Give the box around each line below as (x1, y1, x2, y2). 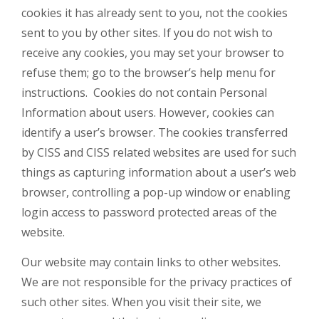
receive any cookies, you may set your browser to (21, 45, 284, 61)
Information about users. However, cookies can (21, 105, 274, 120)
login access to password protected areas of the (21, 204, 277, 220)
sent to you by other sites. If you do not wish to (21, 25, 273, 41)
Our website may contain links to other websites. (21, 254, 281, 270)
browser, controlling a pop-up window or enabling (21, 184, 291, 200)
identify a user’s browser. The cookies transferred (21, 125, 288, 140)
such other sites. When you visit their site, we (21, 294, 261, 310)
